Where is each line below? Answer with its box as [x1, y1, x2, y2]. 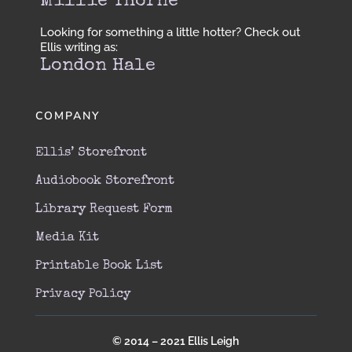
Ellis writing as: [39, 40, 118, 55]
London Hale [39, 57, 156, 76]
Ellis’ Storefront [35, 147, 147, 160]
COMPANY [35, 108, 100, 124]
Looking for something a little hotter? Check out [39, 25, 300, 40]
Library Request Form [35, 203, 173, 217]
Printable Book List [35, 260, 163, 273]
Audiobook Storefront [35, 175, 174, 189]
